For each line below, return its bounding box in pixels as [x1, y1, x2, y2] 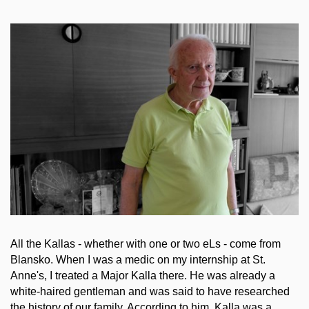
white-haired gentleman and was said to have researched [10, 286, 290, 298]
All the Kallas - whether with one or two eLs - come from [10, 238, 281, 250]
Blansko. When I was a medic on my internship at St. [10, 254, 266, 266]
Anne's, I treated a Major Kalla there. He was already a [10, 270, 275, 282]
